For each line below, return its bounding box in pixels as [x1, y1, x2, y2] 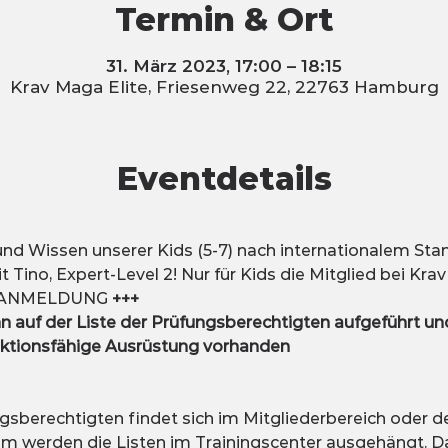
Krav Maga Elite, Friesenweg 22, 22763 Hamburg [9, 77, 439, 98]
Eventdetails [116, 159, 332, 199]
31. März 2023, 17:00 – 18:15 [106, 56, 342, 77]
